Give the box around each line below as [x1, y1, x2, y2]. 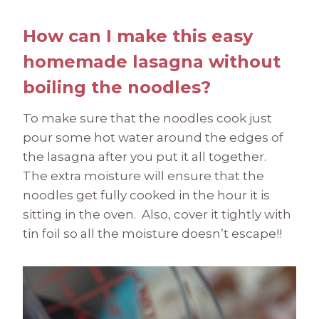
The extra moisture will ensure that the [23, 168, 264, 183]
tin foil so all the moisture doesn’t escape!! [23, 226, 282, 241]
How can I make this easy [23, 25, 253, 46]
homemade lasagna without [23, 51, 281, 72]
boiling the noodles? [23, 76, 211, 98]
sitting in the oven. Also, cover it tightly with [23, 206, 291, 221]
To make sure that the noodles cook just [23, 110, 272, 125]
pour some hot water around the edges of [23, 130, 283, 145]
